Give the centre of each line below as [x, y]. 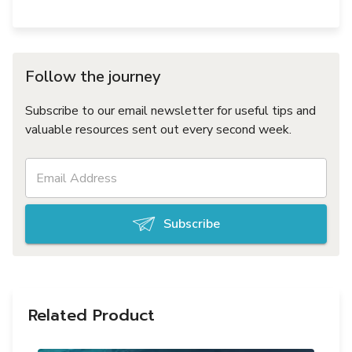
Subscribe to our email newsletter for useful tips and [170, 111]
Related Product [92, 315]
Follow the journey [93, 77]
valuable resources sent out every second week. [158, 130]
